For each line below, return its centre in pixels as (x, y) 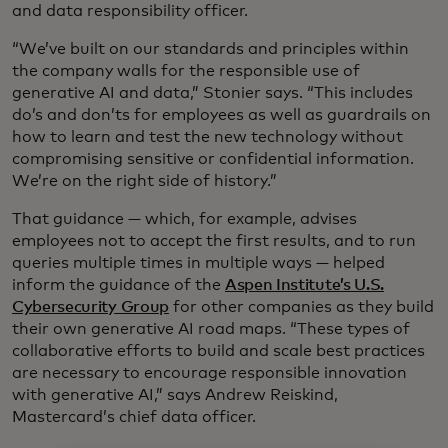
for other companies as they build (301, 307)
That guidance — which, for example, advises (184, 219)
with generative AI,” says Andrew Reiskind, (175, 395)
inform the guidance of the (118, 285)
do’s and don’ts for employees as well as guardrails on (221, 115)
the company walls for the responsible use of (186, 71)
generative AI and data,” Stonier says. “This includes (212, 93)
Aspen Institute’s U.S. (304, 285)
